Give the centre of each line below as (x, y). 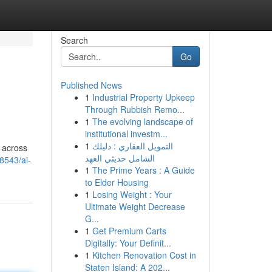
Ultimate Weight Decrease (135, 206)
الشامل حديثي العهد (120, 158)
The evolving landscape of (142, 121)
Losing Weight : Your (132, 194)
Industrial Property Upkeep (143, 97)
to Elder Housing (117, 182)
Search (74, 40)
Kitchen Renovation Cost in (144, 255)
